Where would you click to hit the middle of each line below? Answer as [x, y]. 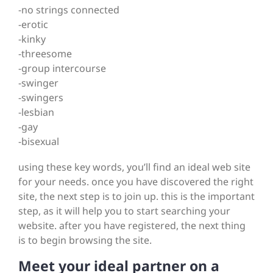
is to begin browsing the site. [85, 240]
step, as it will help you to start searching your [124, 211]
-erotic [33, 25]
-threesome [45, 54]
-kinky [32, 39]
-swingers [41, 98]
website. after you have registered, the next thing [132, 226]
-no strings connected [69, 10]
